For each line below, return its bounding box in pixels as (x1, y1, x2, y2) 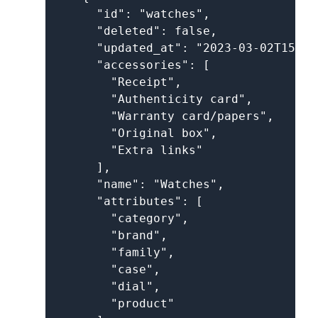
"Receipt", (54, 75, 182, 89)
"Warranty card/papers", (54, 109, 274, 123)
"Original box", (54, 126, 217, 140)
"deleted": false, (54, 24, 217, 38)
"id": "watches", (54, 7, 210, 21)
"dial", (54, 280, 160, 293)
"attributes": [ (54, 194, 203, 208)
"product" (54, 297, 175, 310)
